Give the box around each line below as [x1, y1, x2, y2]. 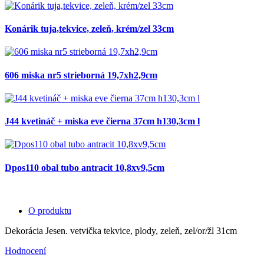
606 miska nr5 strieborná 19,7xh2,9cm [5, 70, 157, 80]
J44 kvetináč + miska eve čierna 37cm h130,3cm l [5, 116, 200, 127]
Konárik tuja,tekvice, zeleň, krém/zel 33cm [5, 24, 174, 34]
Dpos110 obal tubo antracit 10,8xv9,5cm [5, 162, 164, 173]
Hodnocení [5, 246, 46, 256]
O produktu [28, 206, 71, 216]
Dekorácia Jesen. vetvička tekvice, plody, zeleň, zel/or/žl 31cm [5, 226, 237, 236]
